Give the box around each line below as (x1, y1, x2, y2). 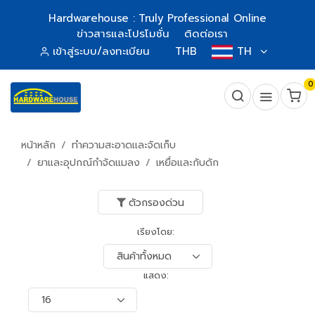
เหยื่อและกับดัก (156, 155, 219, 170)
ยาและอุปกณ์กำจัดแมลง (37, 155, 140, 170)
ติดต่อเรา (184, 26, 228, 41)
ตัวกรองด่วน (129, 195, 184, 210)
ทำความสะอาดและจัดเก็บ (72, 138, 176, 153)
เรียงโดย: (137, 225, 174, 238)
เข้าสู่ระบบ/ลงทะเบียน (52, 44, 150, 60)
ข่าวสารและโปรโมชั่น (77, 26, 169, 41)
